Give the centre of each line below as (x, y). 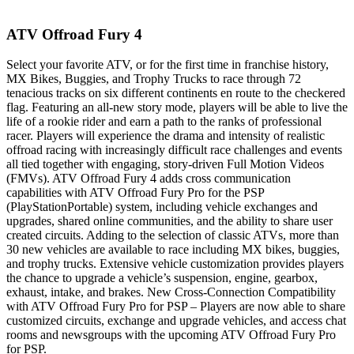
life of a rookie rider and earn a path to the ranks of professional (164, 122)
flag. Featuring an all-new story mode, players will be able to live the (177, 107)
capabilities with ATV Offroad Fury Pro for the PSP (135, 193)
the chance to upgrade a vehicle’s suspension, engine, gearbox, (162, 278)
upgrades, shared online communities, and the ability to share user (169, 221)
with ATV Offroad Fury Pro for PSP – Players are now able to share (176, 307)
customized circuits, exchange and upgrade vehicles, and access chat (176, 321)
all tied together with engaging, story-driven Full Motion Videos (165, 164)
